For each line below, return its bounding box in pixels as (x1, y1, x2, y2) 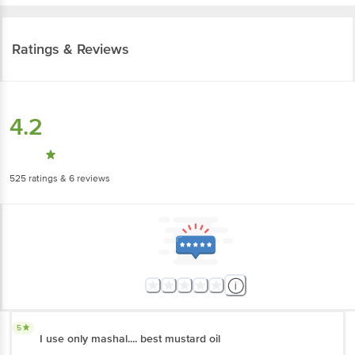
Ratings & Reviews (12, 40, 129, 58)
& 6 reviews (58, 172, 110, 185)
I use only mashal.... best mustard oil (40, 331, 220, 345)
